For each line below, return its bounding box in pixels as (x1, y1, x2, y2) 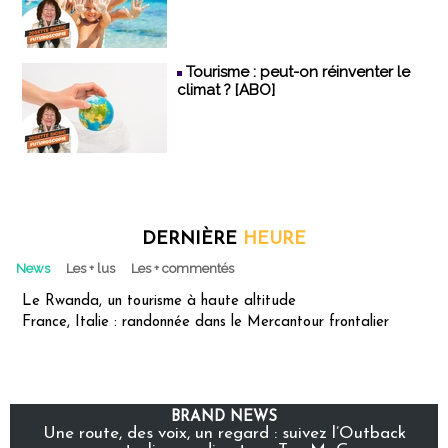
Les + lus (66, 260, 115, 276)
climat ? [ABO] (177, 80, 275, 99)
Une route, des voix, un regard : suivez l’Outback (42, 424, 406, 442)
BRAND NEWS (171, 409, 277, 425)
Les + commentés (131, 260, 234, 276)
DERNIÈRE (142, 229, 243, 249)
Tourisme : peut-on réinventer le (186, 62, 410, 81)
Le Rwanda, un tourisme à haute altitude (22, 293, 296, 309)
